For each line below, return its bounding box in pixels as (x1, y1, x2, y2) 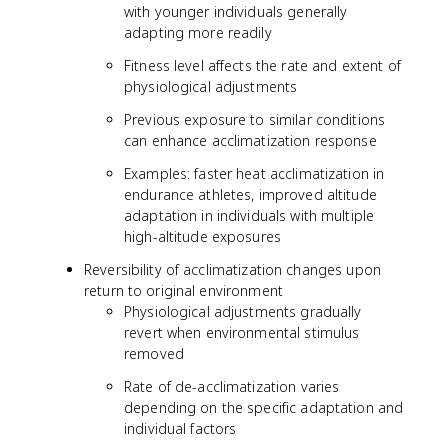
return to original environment (84, 281, 283, 300)
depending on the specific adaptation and (124, 398, 404, 417)
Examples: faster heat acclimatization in (124, 164, 385, 183)
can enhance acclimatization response (124, 131, 377, 150)
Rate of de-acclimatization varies (124, 377, 340, 396)
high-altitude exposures (124, 227, 282, 246)
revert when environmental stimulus (124, 323, 360, 342)
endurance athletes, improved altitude (124, 185, 377, 204)
